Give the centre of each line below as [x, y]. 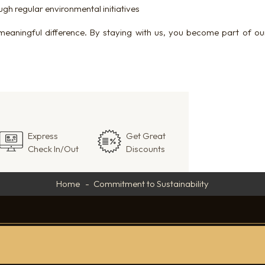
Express [43, 135]
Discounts [145, 148]
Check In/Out [53, 148]
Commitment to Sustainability [151, 183]
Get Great [146, 135]
